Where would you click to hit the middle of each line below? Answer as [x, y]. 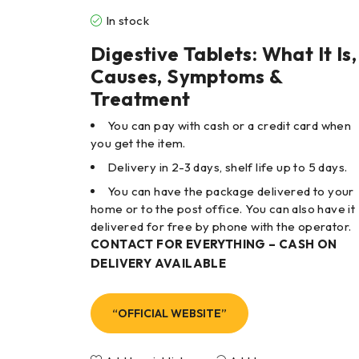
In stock [127, 21]
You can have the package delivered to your [230, 192]
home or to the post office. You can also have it [223, 209]
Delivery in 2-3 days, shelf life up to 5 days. [227, 167]
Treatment [140, 99]
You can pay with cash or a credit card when [229, 126]
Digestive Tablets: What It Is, [223, 54]
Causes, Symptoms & [186, 77]
